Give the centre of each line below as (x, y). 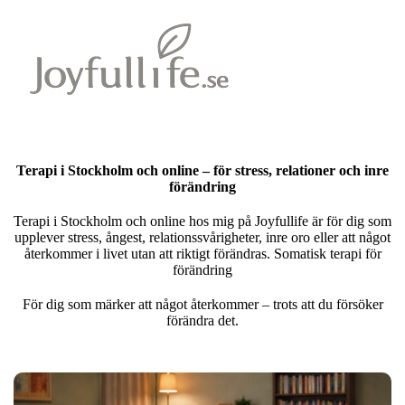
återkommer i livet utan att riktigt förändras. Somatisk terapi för (202, 254)
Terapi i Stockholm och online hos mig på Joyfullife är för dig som (202, 221)
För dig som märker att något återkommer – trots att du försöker (202, 304)
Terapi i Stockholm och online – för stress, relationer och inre (202, 170)
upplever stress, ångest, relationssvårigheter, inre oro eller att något (202, 237)
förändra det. (202, 320)
